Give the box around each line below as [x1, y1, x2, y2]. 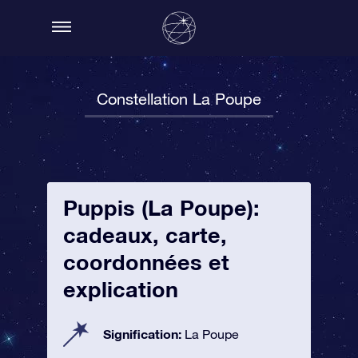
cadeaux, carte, [63, 222, 227, 248]
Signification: [103, 326, 185, 341]
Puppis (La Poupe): [63, 195, 260, 221]
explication [63, 276, 178, 302]
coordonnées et [63, 249, 229, 275]
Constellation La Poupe [97, 89, 261, 108]
